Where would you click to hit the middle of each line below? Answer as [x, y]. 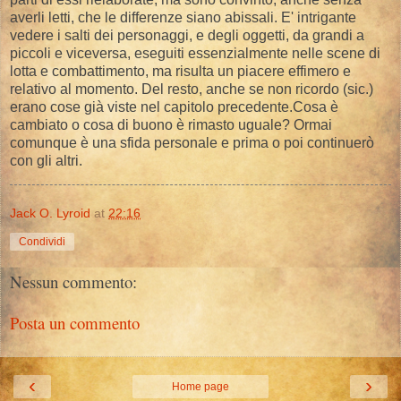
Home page [200, 386]
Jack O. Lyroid [50, 213]
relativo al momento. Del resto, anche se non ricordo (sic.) [192, 90]
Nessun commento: [73, 281]
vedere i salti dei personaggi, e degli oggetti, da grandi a [187, 36]
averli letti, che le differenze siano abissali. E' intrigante [183, 18]
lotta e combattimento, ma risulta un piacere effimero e [180, 72]
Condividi [42, 241]
